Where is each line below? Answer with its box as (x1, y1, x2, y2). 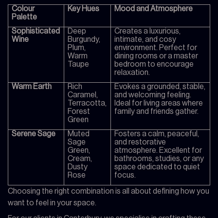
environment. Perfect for (114, 43, 198, 52)
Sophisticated (12, 27, 60, 35)
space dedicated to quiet (114, 163, 200, 171)
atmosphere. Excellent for (114, 146, 202, 154)
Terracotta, (68, 99, 107, 107)
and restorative (114, 138, 166, 146)
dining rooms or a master (114, 52, 199, 60)
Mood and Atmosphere (114, 4, 193, 13)
